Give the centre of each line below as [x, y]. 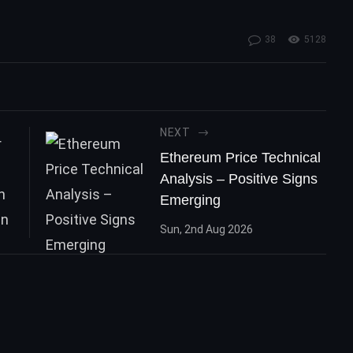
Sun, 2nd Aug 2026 [206, 230]
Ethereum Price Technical [240, 157]
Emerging [190, 200]
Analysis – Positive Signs [238, 178]
